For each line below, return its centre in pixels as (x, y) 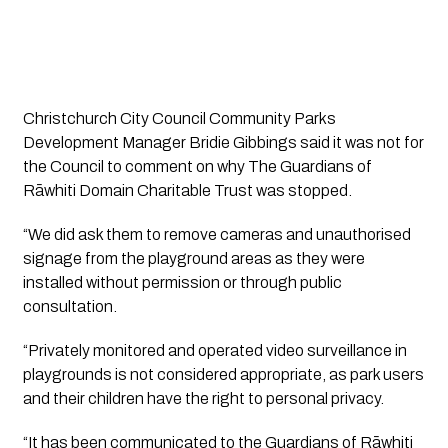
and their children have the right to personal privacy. (204, 398)
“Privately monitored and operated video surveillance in (214, 350)
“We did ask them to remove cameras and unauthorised (216, 234)
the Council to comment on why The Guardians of (197, 166)
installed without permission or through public (182, 282)
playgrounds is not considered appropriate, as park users (223, 374)
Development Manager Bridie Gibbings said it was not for (223, 142)
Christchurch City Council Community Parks (179, 118)
